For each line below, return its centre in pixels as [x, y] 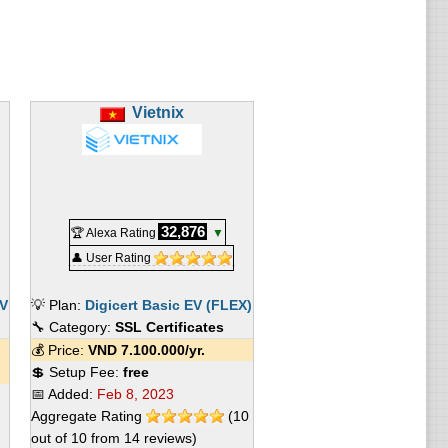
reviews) [168, 438]
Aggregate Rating [88, 416]
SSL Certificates [169, 327]
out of [50, 438]
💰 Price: [59, 350]
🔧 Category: [72, 327]
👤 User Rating [112, 258]
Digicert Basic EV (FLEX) [168, 305]
